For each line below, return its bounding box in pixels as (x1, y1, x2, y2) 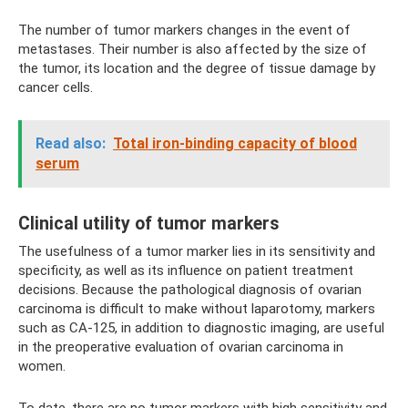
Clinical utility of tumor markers (18, 213, 280, 235)
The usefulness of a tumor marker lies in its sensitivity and (18, 243, 375, 260)
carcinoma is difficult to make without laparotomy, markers (18, 301, 375, 317)
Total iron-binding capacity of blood (113, 135, 357, 152)
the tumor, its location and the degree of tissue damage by (18, 60, 375, 76)
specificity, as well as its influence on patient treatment (18, 262, 353, 279)
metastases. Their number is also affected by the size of (18, 41, 367, 57)
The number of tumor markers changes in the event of (18, 22, 351, 38)
